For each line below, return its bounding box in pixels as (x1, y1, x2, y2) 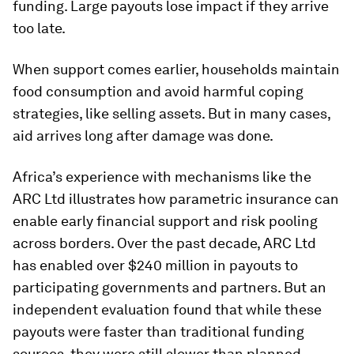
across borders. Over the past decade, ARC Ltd (13, 235, 316, 251)
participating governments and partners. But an (13, 279, 326, 296)
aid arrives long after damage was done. (13, 127, 273, 144)
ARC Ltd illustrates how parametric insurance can (13, 190, 339, 207)
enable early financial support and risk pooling (13, 213, 318, 229)
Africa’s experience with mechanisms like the (13, 168, 311, 185)
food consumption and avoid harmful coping (13, 83, 303, 100)
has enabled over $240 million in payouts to (13, 257, 298, 273)
